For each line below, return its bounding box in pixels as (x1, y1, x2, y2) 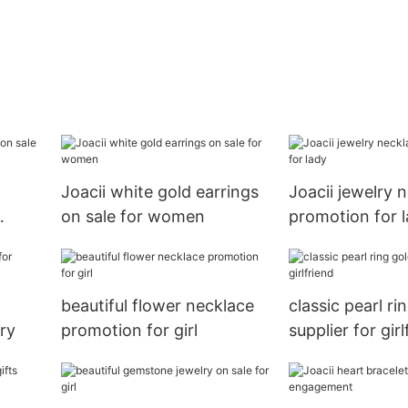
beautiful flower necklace (60, 296, 254, 316)
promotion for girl (60, 321, 198, 341)
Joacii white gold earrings (60, 182, 259, 202)
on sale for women (60, 207, 205, 227)
